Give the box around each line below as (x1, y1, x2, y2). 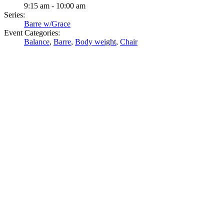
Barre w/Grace (24, 19, 70, 28)
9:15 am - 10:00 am (24, 1, 85, 10)
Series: (4, 10, 25, 19)
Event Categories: (4, 28, 60, 37)
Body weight (75, 37, 116, 46)
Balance (24, 37, 49, 46)
